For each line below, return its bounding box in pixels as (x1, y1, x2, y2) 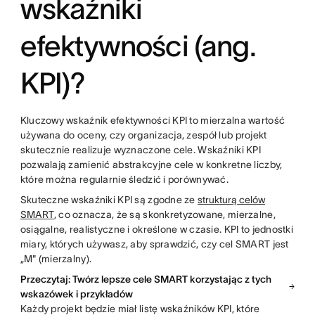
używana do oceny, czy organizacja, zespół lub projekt (20, 129, 267, 141)
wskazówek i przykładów (20, 288, 133, 300)
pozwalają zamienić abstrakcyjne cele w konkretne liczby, (20, 158, 283, 170)
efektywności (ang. (20, 29, 256, 62)
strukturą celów (198, 193, 266, 205)
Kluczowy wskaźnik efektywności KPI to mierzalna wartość (20, 114, 285, 126)
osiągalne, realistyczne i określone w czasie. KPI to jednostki (20, 223, 294, 235)
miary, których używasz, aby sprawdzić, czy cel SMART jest (20, 238, 289, 250)
